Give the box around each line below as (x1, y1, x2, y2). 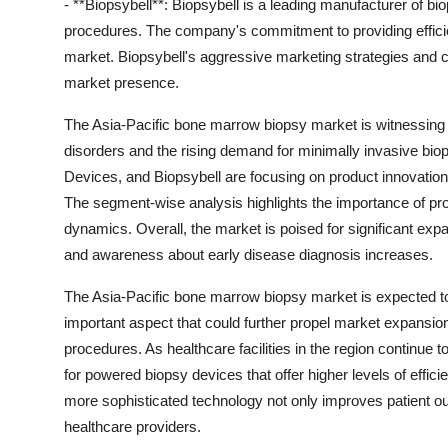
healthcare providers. (64, 417, 201, 435)
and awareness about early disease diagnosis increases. (64, 245, 433, 263)
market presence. (64, 73, 179, 91)
